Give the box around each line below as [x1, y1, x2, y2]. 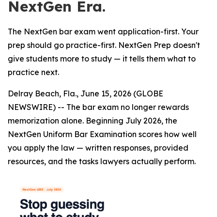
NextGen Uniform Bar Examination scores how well [8, 129, 197, 139]
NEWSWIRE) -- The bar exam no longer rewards [8, 102, 189, 112]
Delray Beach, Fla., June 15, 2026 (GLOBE [8, 89, 163, 98]
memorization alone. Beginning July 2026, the [8, 116, 177, 125]
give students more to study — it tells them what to [8, 54, 196, 63]
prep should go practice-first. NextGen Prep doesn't [8, 40, 200, 50]
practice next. [8, 67, 59, 77]
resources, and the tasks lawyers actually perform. [8, 156, 196, 166]
